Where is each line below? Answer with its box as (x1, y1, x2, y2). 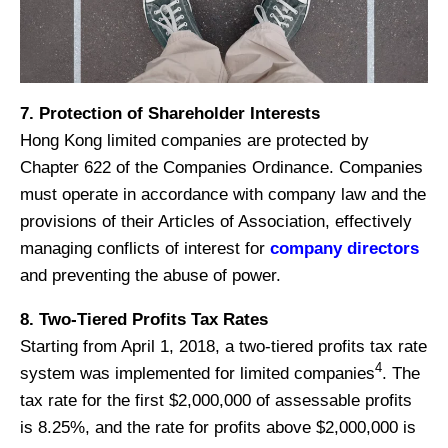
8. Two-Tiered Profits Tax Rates (20, 309, 268, 329)
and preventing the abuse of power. (20, 265, 281, 285)
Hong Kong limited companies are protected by (20, 130, 369, 150)
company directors (270, 238, 419, 258)
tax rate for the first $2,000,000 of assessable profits (20, 390, 412, 410)
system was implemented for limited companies (20, 363, 375, 383)
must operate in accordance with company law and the (20, 184, 426, 204)
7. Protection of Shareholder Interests (20, 103, 320, 123)
